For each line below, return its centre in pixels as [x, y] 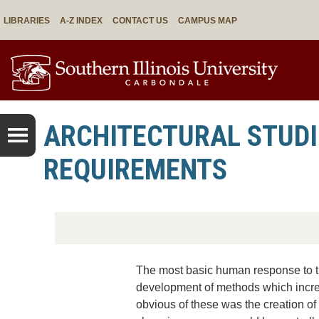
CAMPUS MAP [208, 21]
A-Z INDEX [81, 21]
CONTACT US [140, 21]
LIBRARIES [27, 21]
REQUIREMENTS [135, 170]
